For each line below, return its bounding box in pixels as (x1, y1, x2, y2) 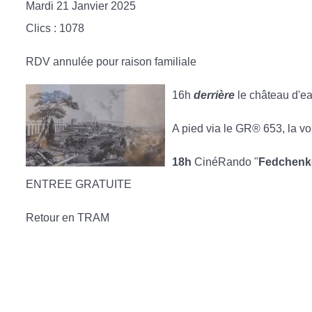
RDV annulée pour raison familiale (26, 56, 196, 68)
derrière (194, 89, 235, 101)
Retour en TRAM (26, 212, 109, 224)
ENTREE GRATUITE (26, 178, 132, 190)
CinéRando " (192, 156, 258, 168)
